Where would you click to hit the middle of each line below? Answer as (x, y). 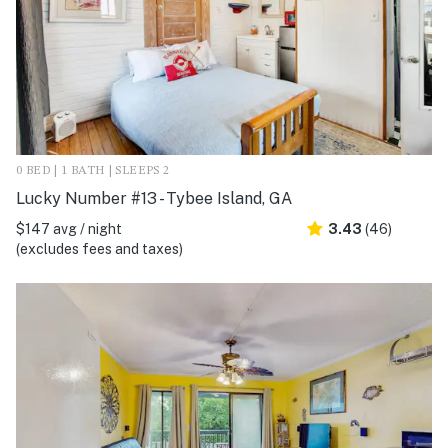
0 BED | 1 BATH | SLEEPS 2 (93, 170)
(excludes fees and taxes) (99, 248)
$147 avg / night (69, 228)
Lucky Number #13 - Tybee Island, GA (154, 198)
